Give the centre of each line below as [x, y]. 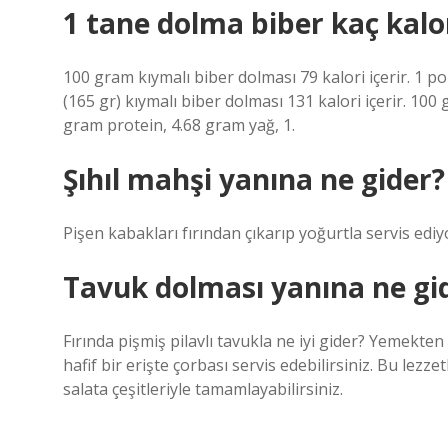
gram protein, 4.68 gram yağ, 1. [179, 125]
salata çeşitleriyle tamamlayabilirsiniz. [203, 389]
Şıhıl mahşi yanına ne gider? [254, 179]
